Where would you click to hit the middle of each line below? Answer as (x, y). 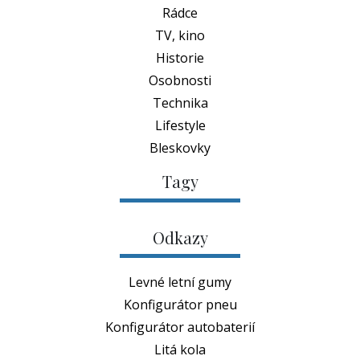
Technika (180, 103)
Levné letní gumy (180, 282)
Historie (180, 58)
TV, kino (180, 36)
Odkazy (180, 237)
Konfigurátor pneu (180, 305)
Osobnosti (180, 81)
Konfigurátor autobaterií (180, 327)
